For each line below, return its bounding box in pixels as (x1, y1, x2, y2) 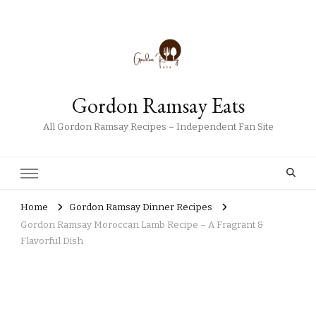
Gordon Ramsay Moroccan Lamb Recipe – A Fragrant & (20, 219, 264, 231)
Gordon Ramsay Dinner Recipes (69, 202, 212, 214)
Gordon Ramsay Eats (71, 92, 245, 119)
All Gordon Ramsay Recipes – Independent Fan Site (42, 121, 274, 133)
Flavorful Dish (20, 236, 83, 247)
